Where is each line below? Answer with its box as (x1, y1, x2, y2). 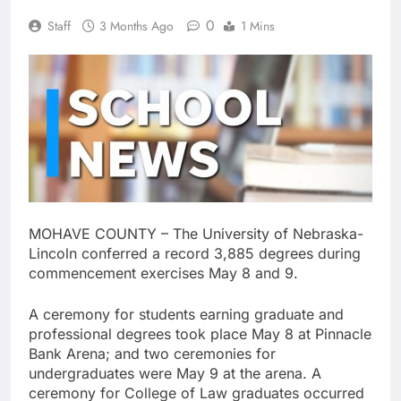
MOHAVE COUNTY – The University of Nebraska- (29, 224, 363, 243)
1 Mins (241, 17, 275, 36)
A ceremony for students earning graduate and (29, 304, 344, 323)
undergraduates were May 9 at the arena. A (29, 363, 321, 382)
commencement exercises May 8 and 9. (29, 263, 298, 282)
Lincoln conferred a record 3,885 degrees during (29, 243, 361, 262)
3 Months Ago (99, 17, 174, 36)
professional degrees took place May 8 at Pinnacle (29, 324, 371, 343)
